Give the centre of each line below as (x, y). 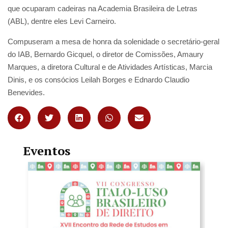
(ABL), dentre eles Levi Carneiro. (62, 21)
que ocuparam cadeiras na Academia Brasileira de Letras (103, 8)
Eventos (47, 150)
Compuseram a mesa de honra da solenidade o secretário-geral (113, 41)
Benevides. (26, 92)
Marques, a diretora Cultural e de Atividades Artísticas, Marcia (110, 67)
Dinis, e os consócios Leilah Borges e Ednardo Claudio (98, 79)
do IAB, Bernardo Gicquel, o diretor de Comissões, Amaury (106, 54)
